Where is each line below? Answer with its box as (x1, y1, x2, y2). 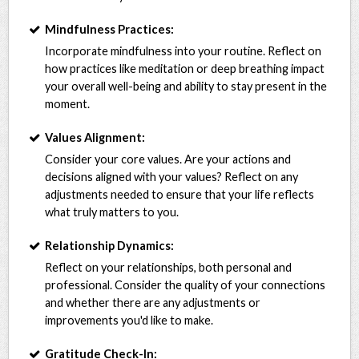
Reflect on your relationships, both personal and (45, 260, 292, 274)
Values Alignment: (45, 130, 146, 144)
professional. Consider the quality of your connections (45, 277, 326, 292)
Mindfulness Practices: (45, 22, 175, 36)
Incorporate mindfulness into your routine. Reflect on (45, 43, 322, 58)
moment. (45, 96, 91, 111)
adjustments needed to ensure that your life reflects (45, 187, 315, 201)
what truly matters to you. (45, 204, 179, 219)
